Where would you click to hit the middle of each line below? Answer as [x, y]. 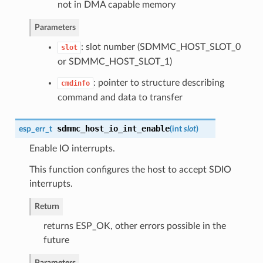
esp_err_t [35, 129]
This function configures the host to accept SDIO [130, 170]
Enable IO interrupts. [72, 149]
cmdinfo [75, 84]
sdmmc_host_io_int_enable [113, 129]
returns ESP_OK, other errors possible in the [134, 226]
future [56, 240]
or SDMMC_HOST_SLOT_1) [114, 62]
